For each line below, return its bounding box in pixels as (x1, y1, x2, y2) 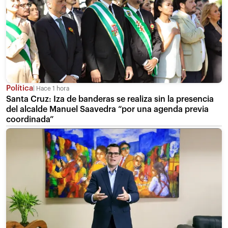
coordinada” (6, 116, 54, 124)
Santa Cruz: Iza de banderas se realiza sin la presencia (6, 95, 214, 104)
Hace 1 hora (35, 85, 69, 92)
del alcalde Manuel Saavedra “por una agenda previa (6, 105, 209, 114)
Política (6, 84, 33, 93)
